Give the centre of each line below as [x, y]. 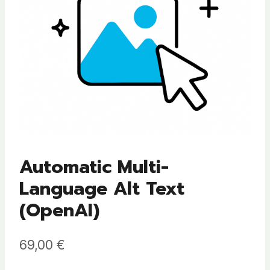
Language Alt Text [102, 189]
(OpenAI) [59, 211]
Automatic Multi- [94, 167]
